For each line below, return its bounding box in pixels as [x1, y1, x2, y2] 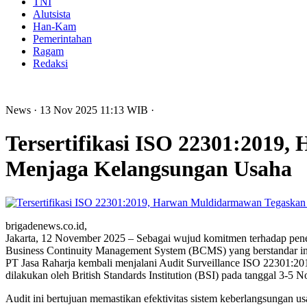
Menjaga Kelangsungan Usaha [5, 156, 292, 182]
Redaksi [33, 58, 68, 69]
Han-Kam [33, 21, 76, 32]
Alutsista [33, 8, 71, 20]
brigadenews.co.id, [5, 219, 87, 232]
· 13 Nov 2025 [34, 104, 100, 116]
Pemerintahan [33, 33, 92, 45]
